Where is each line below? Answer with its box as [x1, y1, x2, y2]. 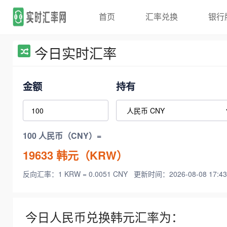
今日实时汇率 [34, 43, 117, 63]
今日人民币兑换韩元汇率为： [25, 208, 183, 226]
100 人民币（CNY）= [23, 130, 101, 142]
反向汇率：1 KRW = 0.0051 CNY [23, 169, 130, 179]
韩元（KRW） [53, 146, 128, 163]
